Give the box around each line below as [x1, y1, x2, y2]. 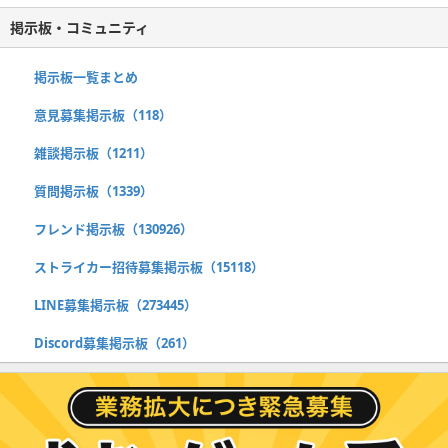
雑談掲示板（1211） [34, 143, 153, 162]
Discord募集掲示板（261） [34, 333, 195, 352]
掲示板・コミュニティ [10, 17, 149, 37]
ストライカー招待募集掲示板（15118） [34, 257, 264, 276]
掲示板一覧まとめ [34, 67, 138, 86]
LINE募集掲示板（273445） [34, 295, 197, 314]
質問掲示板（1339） [34, 181, 153, 200]
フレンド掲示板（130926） [34, 219, 193, 238]
